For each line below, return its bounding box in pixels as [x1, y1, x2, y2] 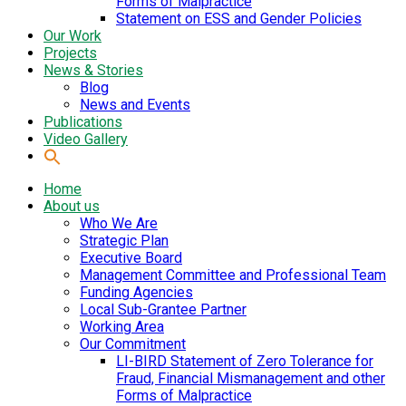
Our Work [43, 26, 101, 44]
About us [43, 198, 100, 216]
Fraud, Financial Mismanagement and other [116, 370, 385, 388]
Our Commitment [80, 335, 186, 353]
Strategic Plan [80, 232, 169, 250]
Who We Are [80, 215, 158, 233]
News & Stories [43, 61, 143, 79]
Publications [43, 112, 122, 130]
